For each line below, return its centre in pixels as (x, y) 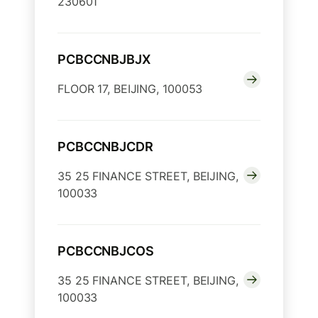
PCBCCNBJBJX (104, 60)
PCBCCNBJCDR (105, 147)
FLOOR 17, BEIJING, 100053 (130, 89)
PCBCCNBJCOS (106, 251)
